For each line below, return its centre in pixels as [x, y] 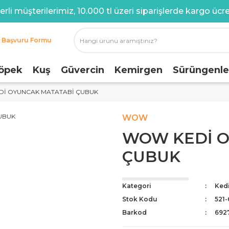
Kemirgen [139, 70]
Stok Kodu [140, 199]
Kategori [137, 186]
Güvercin [83, 70]
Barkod [134, 212]
